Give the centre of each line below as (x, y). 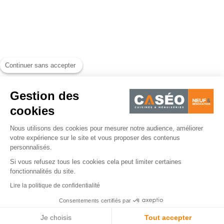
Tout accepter (168, 217)
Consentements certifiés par (95, 200)
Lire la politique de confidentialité (55, 185)
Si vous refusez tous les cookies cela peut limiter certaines (96, 161)
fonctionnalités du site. (43, 171)
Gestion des (44, 95)
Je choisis (56, 217)
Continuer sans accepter (40, 65)
